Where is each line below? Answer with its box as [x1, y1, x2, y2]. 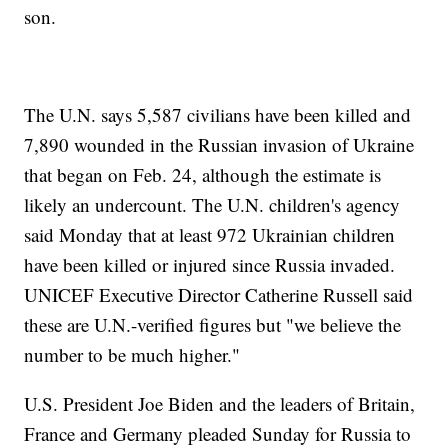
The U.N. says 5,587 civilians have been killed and [24, 102, 412, 128]
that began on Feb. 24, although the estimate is [24, 162, 382, 188]
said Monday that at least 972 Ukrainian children [24, 222, 396, 248]
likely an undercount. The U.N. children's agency [24, 192, 401, 218]
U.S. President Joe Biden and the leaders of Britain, [24, 391, 416, 417]
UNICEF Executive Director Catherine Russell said [24, 282, 414, 308]
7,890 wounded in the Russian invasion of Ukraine [24, 132, 415, 158]
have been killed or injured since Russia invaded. [24, 252, 396, 278]
